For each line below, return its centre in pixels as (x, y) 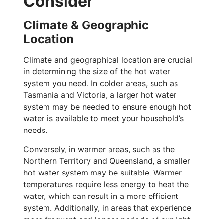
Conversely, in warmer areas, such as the (99, 149)
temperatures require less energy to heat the (106, 184)
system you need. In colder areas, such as (101, 83)
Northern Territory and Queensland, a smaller (107, 161)
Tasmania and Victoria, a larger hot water (100, 95)
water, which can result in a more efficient (101, 196)
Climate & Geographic (86, 25)
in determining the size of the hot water (97, 72)
